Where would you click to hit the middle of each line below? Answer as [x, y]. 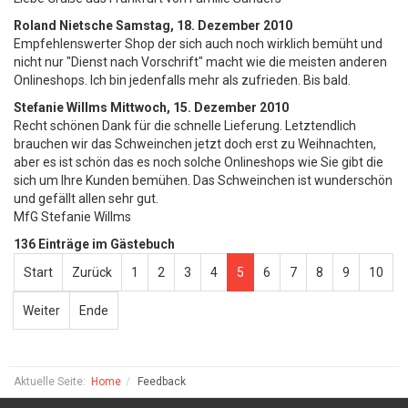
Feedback [162, 382]
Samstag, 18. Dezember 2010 [204, 25]
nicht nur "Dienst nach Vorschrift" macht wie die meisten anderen [200, 62]
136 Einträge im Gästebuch [94, 244]
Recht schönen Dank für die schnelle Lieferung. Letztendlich [185, 126]
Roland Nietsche [65, 25]
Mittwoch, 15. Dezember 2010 [199, 107]
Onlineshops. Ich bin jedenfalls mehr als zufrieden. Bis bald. [182, 80]
